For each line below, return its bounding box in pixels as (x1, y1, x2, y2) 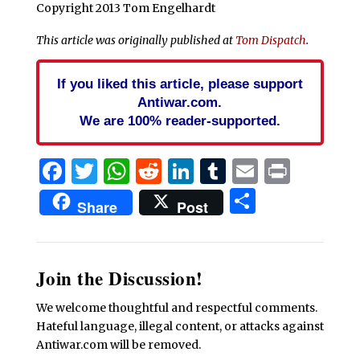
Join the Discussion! (35, 264, 203, 292)
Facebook (64, 154, 186, 187)
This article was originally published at (35, 32, 235, 47)
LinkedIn (193, 154, 305, 187)
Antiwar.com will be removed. (35, 337, 201, 352)
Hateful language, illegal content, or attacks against (35, 318, 324, 333)
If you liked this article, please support (56, 75, 303, 92)
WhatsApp (129, 154, 260, 187)
